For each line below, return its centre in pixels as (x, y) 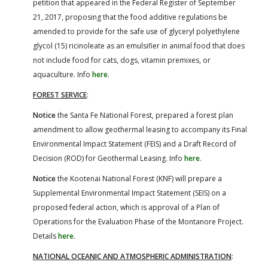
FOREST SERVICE (60, 95)
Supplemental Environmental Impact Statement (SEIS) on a (130, 193)
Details (45, 236)
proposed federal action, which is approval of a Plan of (126, 207)
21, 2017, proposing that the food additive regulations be (130, 17)
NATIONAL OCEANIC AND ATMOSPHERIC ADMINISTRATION (132, 256)
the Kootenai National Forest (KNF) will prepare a (139, 178)
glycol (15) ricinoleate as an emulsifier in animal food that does (139, 45)
